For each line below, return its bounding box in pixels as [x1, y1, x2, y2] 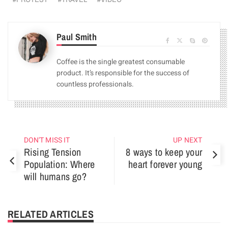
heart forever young [128, 157, 202, 172]
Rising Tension [23, 145, 81, 159]
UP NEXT [173, 135, 202, 146]
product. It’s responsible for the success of [56, 68, 189, 79]
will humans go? [23, 169, 87, 184]
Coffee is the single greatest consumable [56, 56, 185, 68]
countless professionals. [56, 79, 134, 90]
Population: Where [23, 157, 95, 172]
